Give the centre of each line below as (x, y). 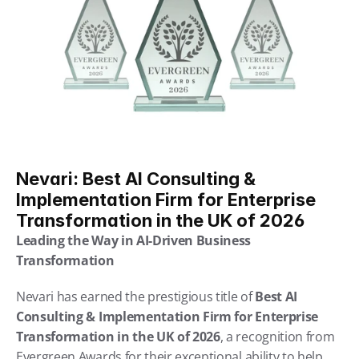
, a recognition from (277, 337)
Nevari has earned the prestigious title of (136, 296)
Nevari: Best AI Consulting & (136, 179)
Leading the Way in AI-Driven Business (134, 240)
